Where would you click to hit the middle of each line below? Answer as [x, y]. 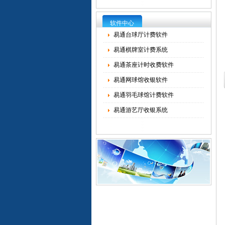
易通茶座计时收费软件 [144, 65]
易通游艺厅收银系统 [141, 110]
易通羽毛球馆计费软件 [144, 95]
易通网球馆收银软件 [141, 80]
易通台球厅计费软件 [141, 35]
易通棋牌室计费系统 [141, 50]
